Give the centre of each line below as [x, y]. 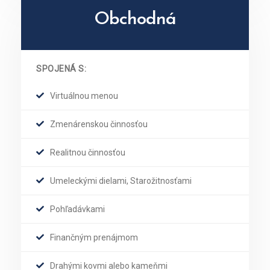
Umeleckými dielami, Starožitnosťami [121, 181]
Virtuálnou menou [84, 96]
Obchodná [135, 20]
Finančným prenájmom [94, 237]
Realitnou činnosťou [88, 152]
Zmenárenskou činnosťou [99, 124]
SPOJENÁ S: [61, 69]
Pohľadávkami [77, 209]
